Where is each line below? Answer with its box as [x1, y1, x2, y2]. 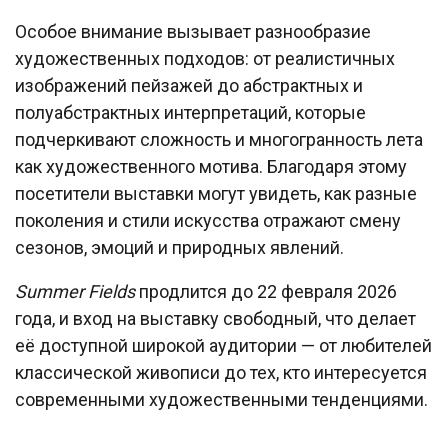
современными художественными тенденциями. [15, 388, 428, 410]
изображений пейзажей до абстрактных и [15, 74, 363, 96]
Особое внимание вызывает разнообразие [15, 20, 371, 42]
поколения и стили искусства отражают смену [15, 209, 401, 231]
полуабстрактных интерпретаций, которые [15, 101, 366, 123]
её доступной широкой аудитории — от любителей [15, 334, 432, 356]
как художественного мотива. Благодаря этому [15, 155, 407, 177]
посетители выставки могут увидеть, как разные [15, 182, 417, 204]
